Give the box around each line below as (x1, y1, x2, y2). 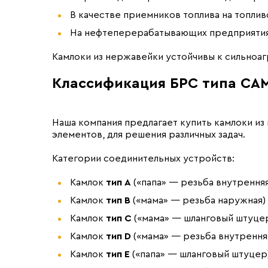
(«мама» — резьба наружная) (130, 196, 266, 205)
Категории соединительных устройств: (52, 154, 234, 163)
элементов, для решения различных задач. (52, 130, 245, 139)
